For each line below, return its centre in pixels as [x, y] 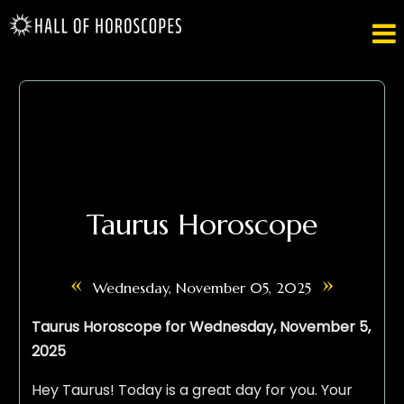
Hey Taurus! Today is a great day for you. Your [192, 390]
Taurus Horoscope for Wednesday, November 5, [201, 327]
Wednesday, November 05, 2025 [202, 288]
